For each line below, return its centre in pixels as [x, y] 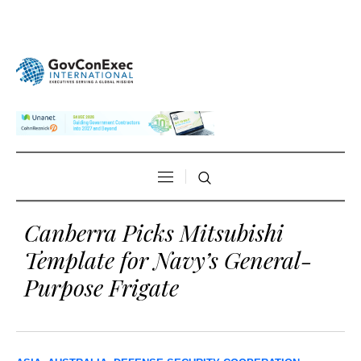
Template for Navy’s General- [168, 260]
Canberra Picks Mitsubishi [154, 232]
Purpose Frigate [102, 287]
